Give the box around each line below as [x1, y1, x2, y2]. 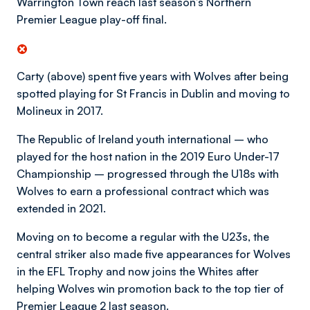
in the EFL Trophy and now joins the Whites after [17, 264, 259, 278]
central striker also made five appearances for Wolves [17, 247, 291, 261]
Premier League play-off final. [17, 12, 167, 26]
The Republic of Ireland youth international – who [17, 132, 268, 146]
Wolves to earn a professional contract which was [17, 184, 269, 198]
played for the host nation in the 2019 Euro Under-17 [17, 149, 280, 163]
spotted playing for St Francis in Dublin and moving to [17, 86, 290, 100]
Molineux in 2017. [17, 104, 103, 118]
